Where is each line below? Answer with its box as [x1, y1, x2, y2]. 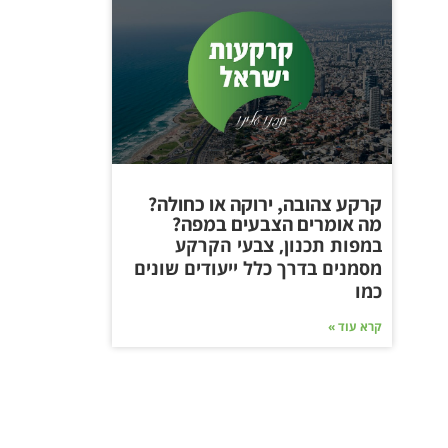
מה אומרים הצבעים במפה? [172, 211, 382, 238]
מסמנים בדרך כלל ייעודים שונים [134, 256, 382, 281]
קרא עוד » [328, 318, 382, 336]
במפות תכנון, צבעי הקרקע [175, 233, 382, 258]
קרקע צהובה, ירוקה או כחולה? [148, 191, 382, 218]
